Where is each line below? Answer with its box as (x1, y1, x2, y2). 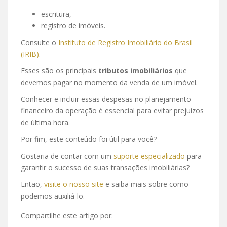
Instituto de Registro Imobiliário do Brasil (58, 37, 193, 47)
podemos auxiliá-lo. (21, 191, 85, 201)
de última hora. (21, 117, 70, 127)
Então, (21, 179, 44, 189)
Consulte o (21, 37, 58, 47)
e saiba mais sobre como (103, 179, 188, 189)
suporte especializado (113, 150, 185, 161)
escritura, (41, 9, 71, 19)
